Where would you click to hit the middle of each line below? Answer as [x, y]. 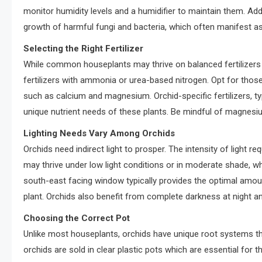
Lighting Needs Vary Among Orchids [99, 133]
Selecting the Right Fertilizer [83, 48]
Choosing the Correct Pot [77, 218]
